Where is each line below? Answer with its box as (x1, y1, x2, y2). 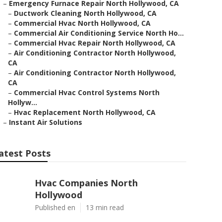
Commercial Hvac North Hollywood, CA (14, 18, 151, 28)
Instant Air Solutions (9, 117, 82, 127)
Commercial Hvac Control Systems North (14, 88, 160, 97)
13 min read (86, 203, 124, 212)
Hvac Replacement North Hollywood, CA (14, 108, 156, 117)
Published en (35, 203, 75, 212)
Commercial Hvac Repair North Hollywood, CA (14, 38, 175, 48)
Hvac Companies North (35, 177, 138, 189)
